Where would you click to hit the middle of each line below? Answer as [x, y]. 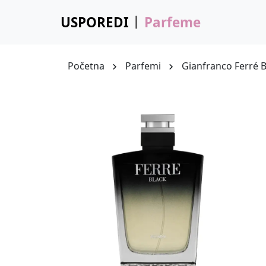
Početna [86, 66]
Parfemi [143, 66]
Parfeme [172, 22]
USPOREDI [95, 22]
